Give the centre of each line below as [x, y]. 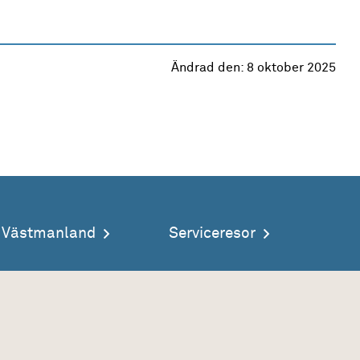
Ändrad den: [209, 67]
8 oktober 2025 [291, 67]
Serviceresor [212, 234]
